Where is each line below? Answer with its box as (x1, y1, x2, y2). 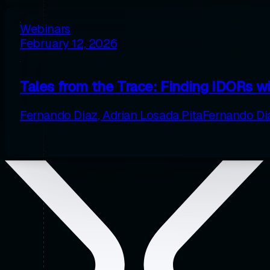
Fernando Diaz (20, 107, 98, 123)
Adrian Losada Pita (102, 107, 202, 123)
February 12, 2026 (20, 36, 118, 52)
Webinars (20, 21, 71, 37)
